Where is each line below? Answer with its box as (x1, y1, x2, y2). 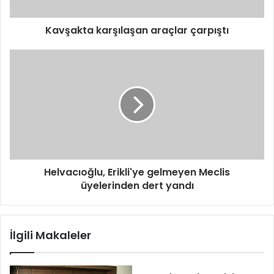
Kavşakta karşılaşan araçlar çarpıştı (45, 23, 229, 38)
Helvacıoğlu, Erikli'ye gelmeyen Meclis (44, 165, 230, 180)
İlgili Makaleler (10, 228, 91, 243)
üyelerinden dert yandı (80, 179, 194, 193)
